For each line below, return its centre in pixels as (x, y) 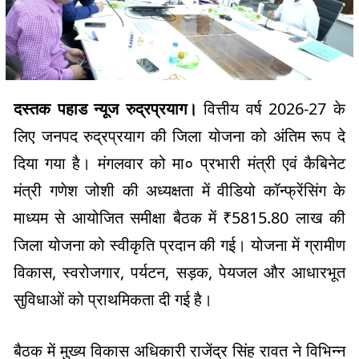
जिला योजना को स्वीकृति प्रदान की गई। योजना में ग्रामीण (179, 244)
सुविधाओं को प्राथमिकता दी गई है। (113, 299)
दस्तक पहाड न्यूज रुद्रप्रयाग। (105, 108)
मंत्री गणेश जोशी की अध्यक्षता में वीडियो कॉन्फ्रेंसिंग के (179, 190)
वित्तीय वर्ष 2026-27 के (271, 108)
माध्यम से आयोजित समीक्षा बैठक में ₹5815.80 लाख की (179, 217)
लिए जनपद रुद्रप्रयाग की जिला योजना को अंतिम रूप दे (179, 135)
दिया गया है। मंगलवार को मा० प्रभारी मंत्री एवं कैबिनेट (179, 163)
